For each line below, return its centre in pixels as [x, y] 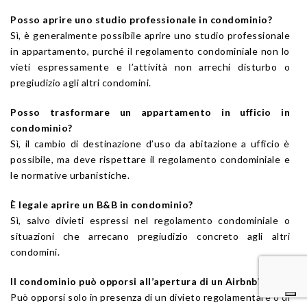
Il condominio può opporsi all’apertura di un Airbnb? [136, 281]
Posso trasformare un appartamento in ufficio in [150, 112]
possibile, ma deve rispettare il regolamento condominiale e [150, 159]
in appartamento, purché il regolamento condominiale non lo [150, 51]
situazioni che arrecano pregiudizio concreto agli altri [150, 236]
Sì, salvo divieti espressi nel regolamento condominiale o [150, 220]
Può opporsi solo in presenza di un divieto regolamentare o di [150, 297]
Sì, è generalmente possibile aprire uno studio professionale [150, 35]
